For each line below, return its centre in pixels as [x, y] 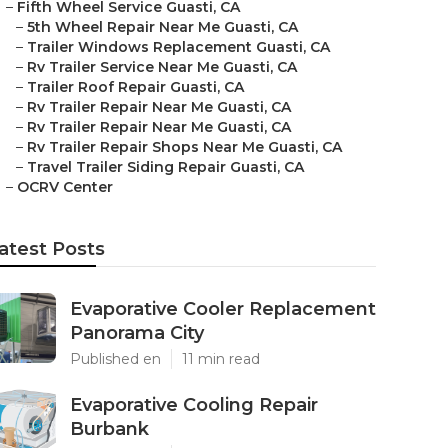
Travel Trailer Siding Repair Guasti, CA [165, 167]
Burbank [109, 429]
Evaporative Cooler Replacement [223, 309]
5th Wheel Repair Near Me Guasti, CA [162, 27]
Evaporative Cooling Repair [194, 405]
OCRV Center [65, 187]
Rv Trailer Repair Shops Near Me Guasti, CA [184, 147]
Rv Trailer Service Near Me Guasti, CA [162, 67]
